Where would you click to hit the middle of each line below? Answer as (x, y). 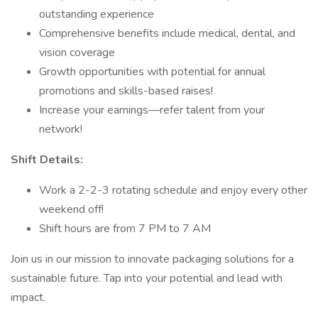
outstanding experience (97, 14)
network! (61, 129)
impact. (28, 297)
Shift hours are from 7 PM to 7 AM (125, 229)
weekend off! (71, 209)
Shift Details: (47, 160)
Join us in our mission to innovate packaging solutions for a (152, 259)
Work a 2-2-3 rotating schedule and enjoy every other (173, 190)
